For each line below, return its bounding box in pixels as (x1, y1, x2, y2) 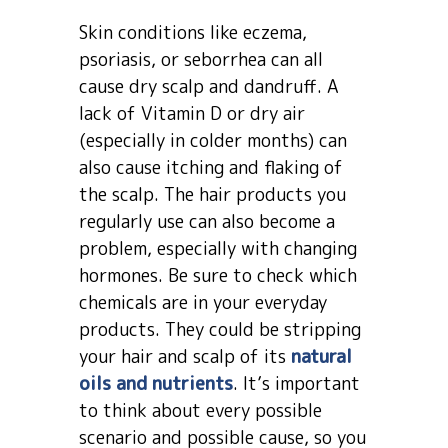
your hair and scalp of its (79, 344, 291, 369)
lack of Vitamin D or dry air (79, 101, 305, 126)
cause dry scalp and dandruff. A (79, 74, 339, 99)
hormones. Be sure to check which (79, 263, 357, 288)
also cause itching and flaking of (79, 155, 343, 180)
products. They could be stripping (79, 317, 361, 342)
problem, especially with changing (79, 236, 357, 261)
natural (291, 344, 352, 369)
